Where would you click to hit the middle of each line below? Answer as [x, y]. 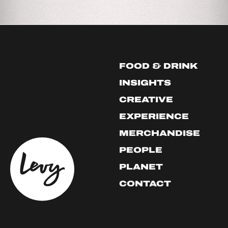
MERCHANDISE [160, 133]
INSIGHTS [145, 82]
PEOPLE [141, 150]
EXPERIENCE [154, 116]
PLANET [141, 166]
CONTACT [145, 183]
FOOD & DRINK [159, 66]
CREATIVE [146, 99]
